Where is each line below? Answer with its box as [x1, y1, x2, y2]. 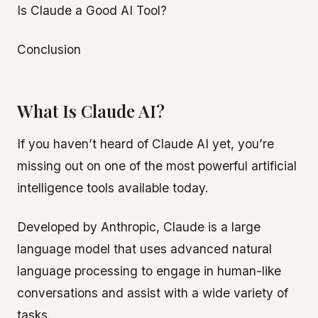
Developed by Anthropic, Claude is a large [17, 219, 261, 234]
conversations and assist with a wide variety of [17, 285, 288, 300]
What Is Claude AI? [17, 99, 165, 122]
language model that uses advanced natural [17, 241, 272, 256]
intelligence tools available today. [17, 180, 209, 195]
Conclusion [17, 42, 81, 57]
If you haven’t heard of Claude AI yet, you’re [17, 136, 274, 151]
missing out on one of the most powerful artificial [17, 158, 297, 173]
